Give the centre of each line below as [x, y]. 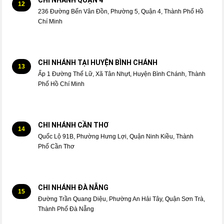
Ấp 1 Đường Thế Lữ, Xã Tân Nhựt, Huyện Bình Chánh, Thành [122, 74]
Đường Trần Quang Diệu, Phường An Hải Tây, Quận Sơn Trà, [122, 199]
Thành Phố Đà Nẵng [66, 209]
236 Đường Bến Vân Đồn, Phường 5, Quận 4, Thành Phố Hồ [121, 12]
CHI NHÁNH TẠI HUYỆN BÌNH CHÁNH [98, 63]
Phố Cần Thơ [56, 147]
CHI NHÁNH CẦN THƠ [73, 125]
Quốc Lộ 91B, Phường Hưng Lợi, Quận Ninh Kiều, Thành [116, 137]
